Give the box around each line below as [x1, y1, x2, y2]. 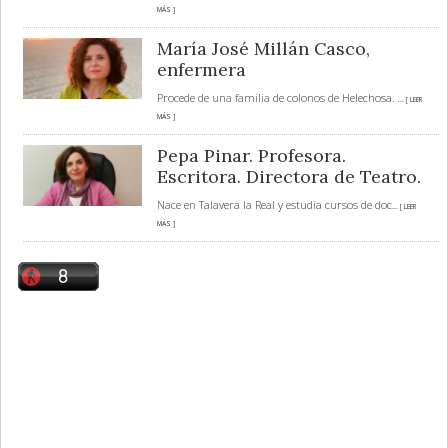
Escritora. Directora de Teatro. [156, 164, 421, 188]
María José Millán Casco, [156, 36, 370, 60]
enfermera [156, 57, 246, 81]
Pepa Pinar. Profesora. [156, 143, 346, 167]
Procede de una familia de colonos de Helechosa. [156, 89, 398, 105]
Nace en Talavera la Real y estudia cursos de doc [156, 196, 392, 212]
